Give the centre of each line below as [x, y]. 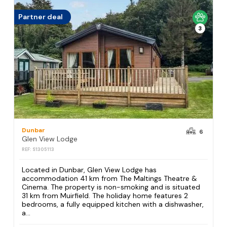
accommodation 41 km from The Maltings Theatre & [110, 179]
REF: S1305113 [38, 149]
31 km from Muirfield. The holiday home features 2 [105, 196]
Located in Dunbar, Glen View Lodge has [89, 170]
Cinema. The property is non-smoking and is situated [111, 187]
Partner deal [41, 17]
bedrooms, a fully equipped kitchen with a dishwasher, [113, 204]
